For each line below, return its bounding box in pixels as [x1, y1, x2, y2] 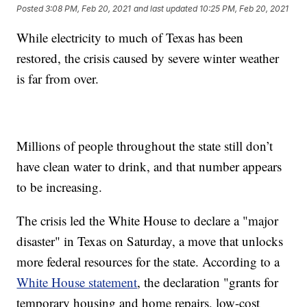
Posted [16, 3, 46, 14]
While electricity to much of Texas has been [16, 29, 244, 47]
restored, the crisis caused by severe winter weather [16, 49, 280, 67]
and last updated [134, 3, 198, 14]
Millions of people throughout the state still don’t [16, 137, 273, 155]
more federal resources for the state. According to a [16, 253, 280, 271]
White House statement [16, 273, 138, 291]
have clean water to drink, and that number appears [16, 158, 282, 175]
